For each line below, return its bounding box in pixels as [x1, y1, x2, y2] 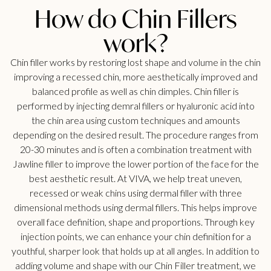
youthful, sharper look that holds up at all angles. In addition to [11, 245, 260, 257]
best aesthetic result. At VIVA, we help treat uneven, [29, 172, 242, 184]
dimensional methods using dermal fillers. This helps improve [14, 201, 257, 214]
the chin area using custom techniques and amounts [31, 114, 240, 126]
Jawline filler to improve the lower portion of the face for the [12, 158, 259, 170]
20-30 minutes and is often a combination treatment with [19, 143, 252, 155]
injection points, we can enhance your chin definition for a [20, 230, 251, 243]
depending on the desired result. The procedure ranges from [13, 129, 258, 141]
